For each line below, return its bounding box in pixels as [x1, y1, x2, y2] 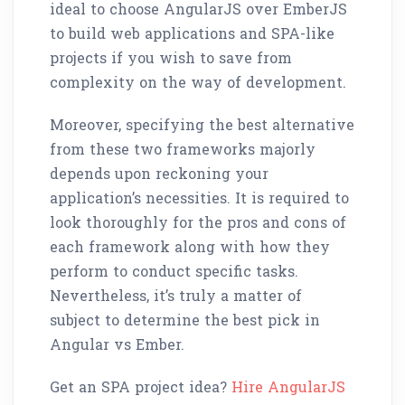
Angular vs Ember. [50, 334, 184, 353]
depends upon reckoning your [50, 163, 268, 183]
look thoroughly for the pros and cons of [50, 212, 346, 231]
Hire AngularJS [231, 376, 345, 396]
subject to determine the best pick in [50, 309, 320, 329]
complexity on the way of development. [50, 71, 346, 91]
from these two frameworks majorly [50, 138, 316, 158]
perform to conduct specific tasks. [50, 260, 298, 280]
